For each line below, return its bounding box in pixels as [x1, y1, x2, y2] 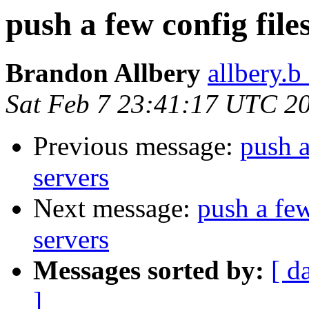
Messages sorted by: [33, 255, 264, 286]
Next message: [33, 193, 197, 223]
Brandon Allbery [6, 58, 201, 88]
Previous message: [33, 131, 240, 161]
